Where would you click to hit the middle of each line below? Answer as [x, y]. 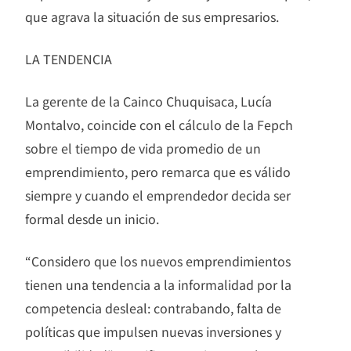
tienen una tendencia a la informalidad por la [158, 284]
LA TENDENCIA [69, 58]
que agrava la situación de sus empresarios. [152, 16]
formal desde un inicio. [92, 218]
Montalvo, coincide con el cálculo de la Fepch [159, 124]
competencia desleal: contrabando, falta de [153, 308]
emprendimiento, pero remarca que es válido [158, 171]
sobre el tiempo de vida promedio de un [143, 148]
